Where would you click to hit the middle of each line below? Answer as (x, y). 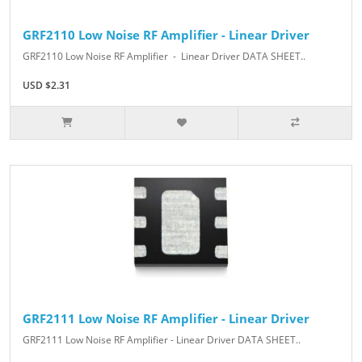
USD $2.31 (46, 86)
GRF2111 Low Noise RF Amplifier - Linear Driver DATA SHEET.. (162, 340)
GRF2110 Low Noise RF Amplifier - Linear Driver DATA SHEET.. (164, 57)
